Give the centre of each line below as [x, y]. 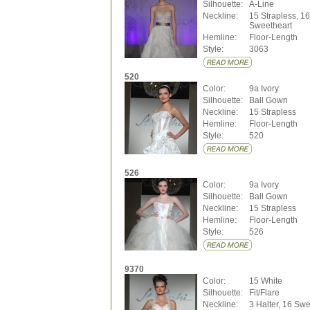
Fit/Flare [264, 293]
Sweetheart [270, 26]
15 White [265, 281]
